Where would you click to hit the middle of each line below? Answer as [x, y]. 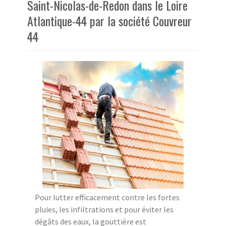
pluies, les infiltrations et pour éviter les [104, 210]
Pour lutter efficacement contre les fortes [107, 197]
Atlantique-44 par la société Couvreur [109, 21]
